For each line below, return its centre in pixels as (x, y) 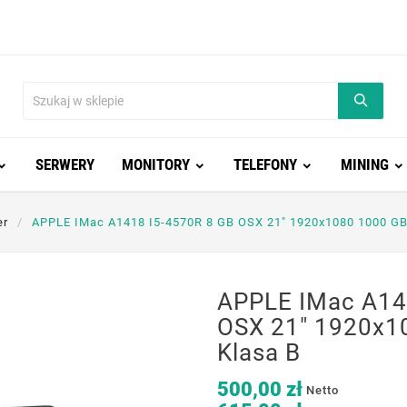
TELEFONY (265, 164)
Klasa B (259, 352)
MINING (364, 164)
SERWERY (65, 164)
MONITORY (155, 164)
